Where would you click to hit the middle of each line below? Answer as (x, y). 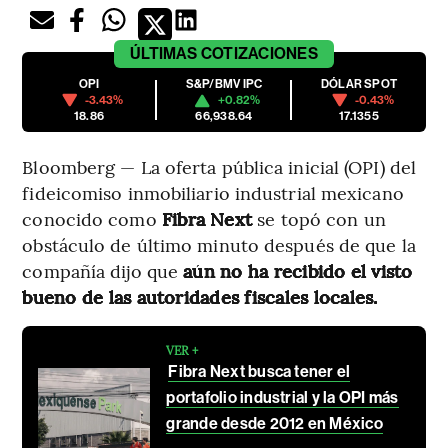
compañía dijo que (103, 271)
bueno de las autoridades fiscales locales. (200, 297)
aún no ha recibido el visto (298, 271)
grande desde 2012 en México (274, 424)
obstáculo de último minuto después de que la (219, 245)
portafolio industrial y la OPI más (282, 398)
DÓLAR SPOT (359, 84)
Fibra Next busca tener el (259, 372)
